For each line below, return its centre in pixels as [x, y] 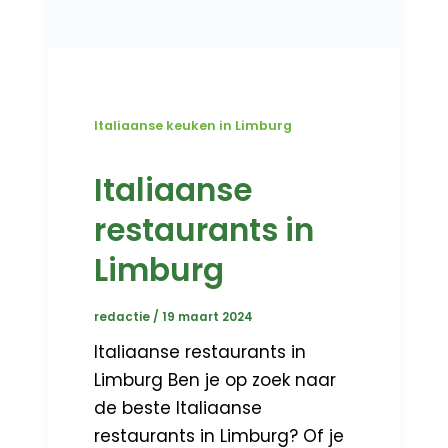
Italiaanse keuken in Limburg [193, 126]
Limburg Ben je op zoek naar [215, 379]
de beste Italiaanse [178, 407]
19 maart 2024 [208, 316]
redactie [124, 316]
